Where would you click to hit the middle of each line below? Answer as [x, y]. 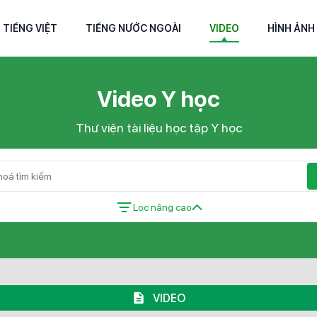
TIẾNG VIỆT [30, 28]
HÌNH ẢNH [291, 28]
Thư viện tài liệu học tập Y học [158, 128]
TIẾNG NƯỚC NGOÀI [133, 28]
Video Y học [158, 99]
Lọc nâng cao [162, 207]
